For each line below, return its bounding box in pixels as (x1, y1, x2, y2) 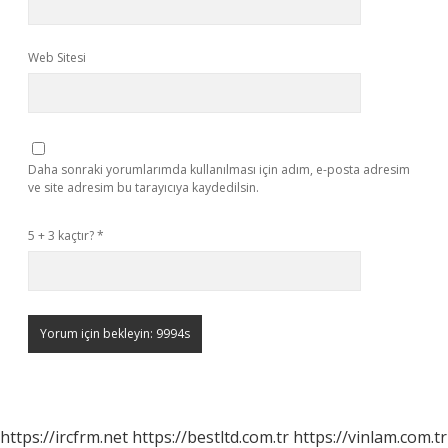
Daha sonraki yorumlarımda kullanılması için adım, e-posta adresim (28, 161, 410, 178)
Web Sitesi (28, 49, 86, 66)
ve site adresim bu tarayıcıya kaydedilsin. (28, 179, 259, 196)
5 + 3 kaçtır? (28, 227, 97, 244)
